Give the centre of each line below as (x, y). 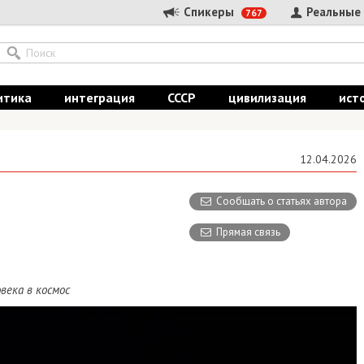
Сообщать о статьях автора (282, 201)
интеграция (100, 97)
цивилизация (267, 97)
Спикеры (209, 12)
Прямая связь (248, 232)
